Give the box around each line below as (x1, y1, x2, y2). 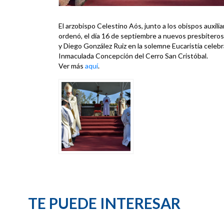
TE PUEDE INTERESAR (27, 193, 180, 212)
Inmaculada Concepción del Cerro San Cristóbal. (58, 51, 208, 60)
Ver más (58, 61, 85, 70)
